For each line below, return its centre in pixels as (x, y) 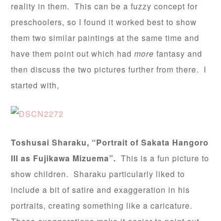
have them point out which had (73, 54)
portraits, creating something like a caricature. (103, 205)
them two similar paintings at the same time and (105, 38)
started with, (35, 85)
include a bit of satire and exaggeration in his (101, 190)
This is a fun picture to (163, 158)
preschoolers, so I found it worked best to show (104, 22)
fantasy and (178, 54)
